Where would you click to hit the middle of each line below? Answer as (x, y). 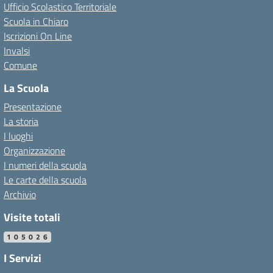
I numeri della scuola (45, 165)
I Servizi (23, 258)
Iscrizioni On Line (38, 36)
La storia (21, 121)
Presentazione (33, 107)
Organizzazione (34, 151)
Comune (20, 65)
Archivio (20, 194)
